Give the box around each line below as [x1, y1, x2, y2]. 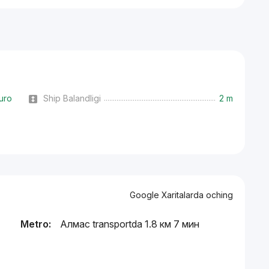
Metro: [20, 218, 51, 230]
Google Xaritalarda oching [129, 190, 233, 200]
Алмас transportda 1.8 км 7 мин [60, 218, 199, 230]
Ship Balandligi [43, 93, 101, 103]
